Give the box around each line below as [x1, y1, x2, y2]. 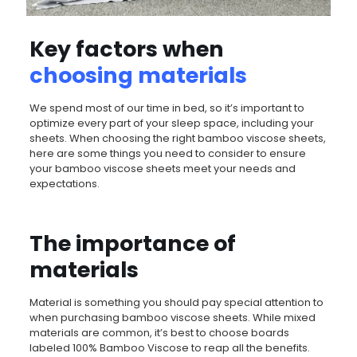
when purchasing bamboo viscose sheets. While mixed [29, 309, 316, 325]
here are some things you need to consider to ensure [29, 145, 306, 161]
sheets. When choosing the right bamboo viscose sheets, [29, 130, 326, 146]
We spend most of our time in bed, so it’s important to [29, 100, 304, 116]
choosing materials [29, 60, 247, 90]
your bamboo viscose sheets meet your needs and [29, 160, 296, 176]
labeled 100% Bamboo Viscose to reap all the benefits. [29, 339, 310, 355]
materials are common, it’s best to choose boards [29, 324, 289, 340]
